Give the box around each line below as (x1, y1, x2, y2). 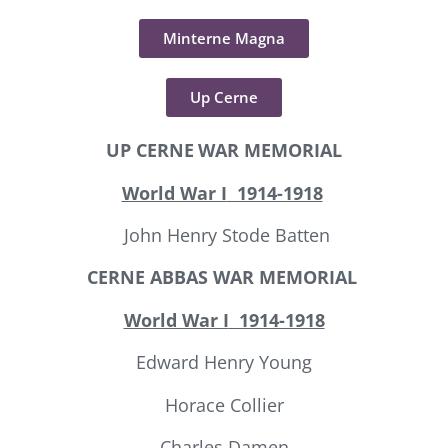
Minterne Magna (163, 28, 285, 49)
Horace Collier (164, 392, 284, 417)
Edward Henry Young (136, 350, 312, 375)
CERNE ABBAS (86, 265, 213, 290)
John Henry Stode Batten (118, 222, 330, 247)
